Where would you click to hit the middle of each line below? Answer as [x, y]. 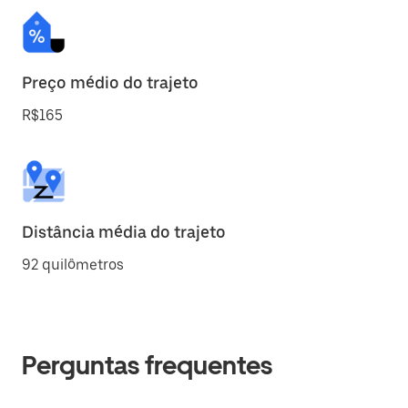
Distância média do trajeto [124, 232]
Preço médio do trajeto [110, 82]
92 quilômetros [73, 265]
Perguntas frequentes [147, 365]
